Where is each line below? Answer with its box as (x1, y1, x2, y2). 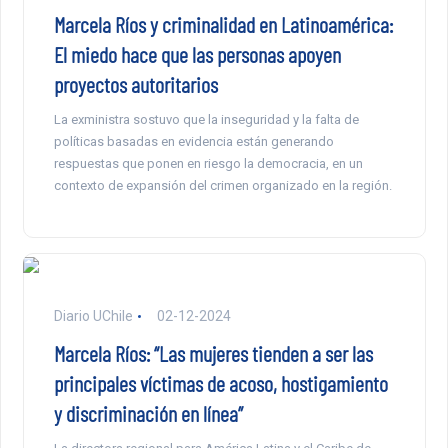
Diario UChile (53, 308, 133, 325)
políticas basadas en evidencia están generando (53, 134, 334, 150)
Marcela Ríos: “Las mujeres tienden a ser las (53, 340, 373, 367)
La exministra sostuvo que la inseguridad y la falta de (53, 112, 359, 128)
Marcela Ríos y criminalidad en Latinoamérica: (53, 11, 393, 38)
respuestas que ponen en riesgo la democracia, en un (53, 156, 363, 172)
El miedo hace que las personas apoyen (53, 41, 341, 68)
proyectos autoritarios (53, 71, 218, 98)
